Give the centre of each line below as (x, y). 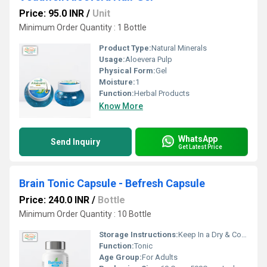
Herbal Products (162, 93)
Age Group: (120, 257)
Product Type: (125, 48)
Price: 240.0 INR (54, 200)
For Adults (160, 257)
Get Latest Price (200, 147)
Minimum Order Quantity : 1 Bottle (83, 27)
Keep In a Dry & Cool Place (210, 235)
